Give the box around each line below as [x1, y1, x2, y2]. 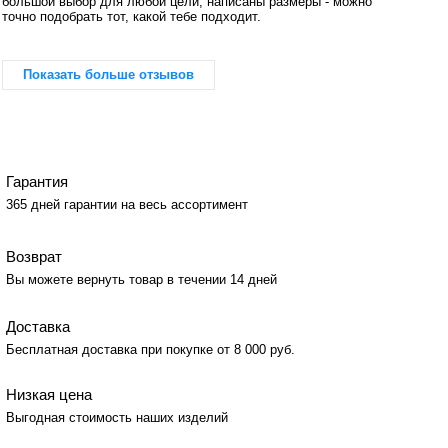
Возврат [6, 248, 63, 266]
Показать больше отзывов [22, 67, 194, 83]
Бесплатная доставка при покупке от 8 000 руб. [6, 341, 296, 357]
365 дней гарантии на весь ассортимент [6, 197, 249, 213]
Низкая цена [6, 386, 93, 404]
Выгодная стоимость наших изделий [6, 409, 229, 425]
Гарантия [6, 173, 69, 191]
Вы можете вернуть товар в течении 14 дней [6, 271, 278, 287]
